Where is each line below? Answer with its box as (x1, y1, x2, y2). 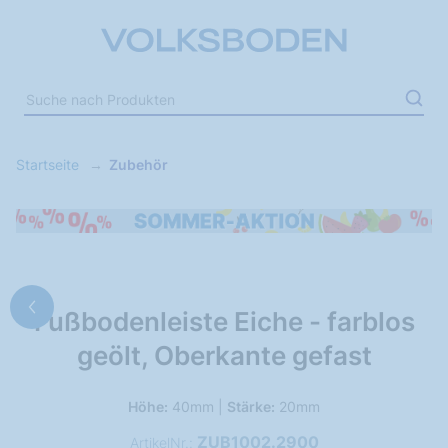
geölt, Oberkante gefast (76, 340, 372, 371)
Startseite (16, 156, 83, 173)
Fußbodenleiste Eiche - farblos (33, 306, 415, 337)
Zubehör (109, 156, 168, 173)
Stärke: (227, 398, 275, 415)
